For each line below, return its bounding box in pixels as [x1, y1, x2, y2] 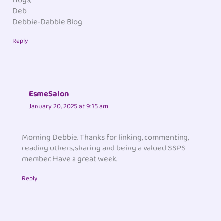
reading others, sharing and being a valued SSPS [22, 141, 186, 155]
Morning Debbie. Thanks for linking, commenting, [22, 130, 189, 144]
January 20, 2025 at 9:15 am [29, 101, 109, 112]
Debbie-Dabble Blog [12, 15, 83, 29]
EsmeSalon [29, 87, 69, 101]
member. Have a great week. [22, 152, 118, 166]
